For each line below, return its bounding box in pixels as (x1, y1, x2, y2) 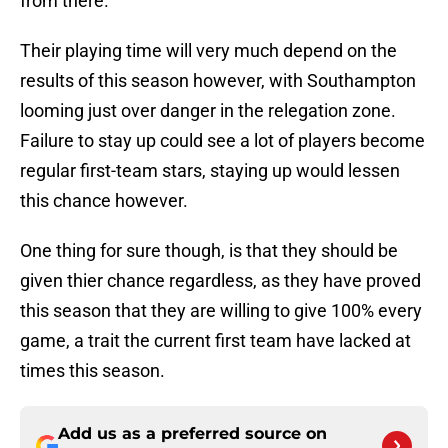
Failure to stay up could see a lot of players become (20, 130, 425, 152)
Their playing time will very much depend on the (20, 40, 397, 62)
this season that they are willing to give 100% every (20, 300, 422, 322)
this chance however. (20, 190, 188, 212)
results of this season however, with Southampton (20, 70, 416, 92)
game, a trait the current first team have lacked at (20, 330, 411, 352)
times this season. (20, 360, 165, 382)
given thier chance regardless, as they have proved (20, 270, 421, 292)
